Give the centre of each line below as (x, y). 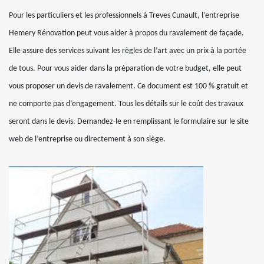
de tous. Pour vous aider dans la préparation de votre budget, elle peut (125, 69)
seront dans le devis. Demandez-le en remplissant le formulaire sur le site (129, 122)
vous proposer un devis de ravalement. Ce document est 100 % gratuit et (128, 86)
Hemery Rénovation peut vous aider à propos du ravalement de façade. (126, 33)
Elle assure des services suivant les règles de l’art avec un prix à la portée (128, 51)
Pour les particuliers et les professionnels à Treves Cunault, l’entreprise (124, 16)
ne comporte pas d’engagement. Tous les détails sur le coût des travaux (126, 104)
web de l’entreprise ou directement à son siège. (87, 139)
